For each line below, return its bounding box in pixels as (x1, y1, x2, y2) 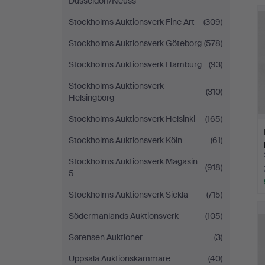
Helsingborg (69, 92, 114, 103)
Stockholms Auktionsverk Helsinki (69, 114, 195, 124)
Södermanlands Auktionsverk (69, 211, 179, 221)
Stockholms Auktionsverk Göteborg (69, 38, 202, 49)
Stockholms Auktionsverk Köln (69, 135, 182, 146)
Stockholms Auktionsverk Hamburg (69, 59, 202, 70)
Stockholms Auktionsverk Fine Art (69, 17, 195, 27)
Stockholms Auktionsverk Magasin (69, 156, 198, 167)
